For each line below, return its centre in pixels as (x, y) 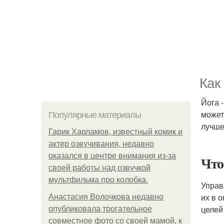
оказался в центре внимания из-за (112, 156)
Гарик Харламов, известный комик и (115, 132)
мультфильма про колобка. (98, 180)
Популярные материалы (95, 115)
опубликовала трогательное (100, 209)
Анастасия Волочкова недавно (106, 197)
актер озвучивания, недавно (101, 144)
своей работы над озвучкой (99, 168)
